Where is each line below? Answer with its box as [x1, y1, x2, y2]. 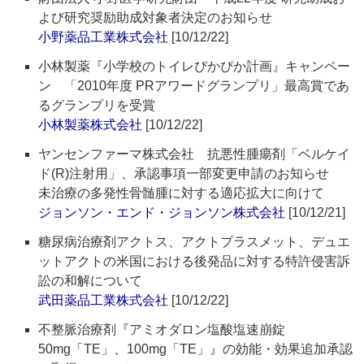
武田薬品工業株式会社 [38, 293, 169, 308]
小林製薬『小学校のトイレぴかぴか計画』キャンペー [38, 59, 351, 74]
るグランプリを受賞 [38, 98, 156, 113]
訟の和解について [38, 274, 143, 288]
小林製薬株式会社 [38, 118, 143, 132]
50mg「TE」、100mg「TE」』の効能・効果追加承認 [38, 342, 353, 357]
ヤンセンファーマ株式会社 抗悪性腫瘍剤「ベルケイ [38, 147, 351, 162]
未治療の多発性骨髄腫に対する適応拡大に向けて [38, 186, 325, 201]
